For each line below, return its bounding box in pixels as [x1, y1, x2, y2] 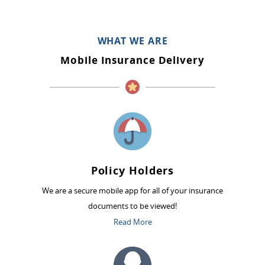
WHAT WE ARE [97, 34, 168, 47]
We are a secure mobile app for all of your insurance [42, 185, 223, 196]
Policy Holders [91, 163, 174, 178]
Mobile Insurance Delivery [60, 53, 205, 67]
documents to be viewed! [88, 201, 177, 211]
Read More [113, 216, 152, 227]
